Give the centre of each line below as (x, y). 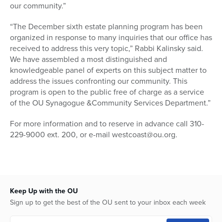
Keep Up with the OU (44, 191)
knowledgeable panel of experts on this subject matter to (108, 70)
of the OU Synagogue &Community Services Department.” (110, 103)
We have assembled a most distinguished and (88, 59)
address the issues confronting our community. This (99, 81)
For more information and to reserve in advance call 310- (107, 124)
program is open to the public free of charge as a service (107, 92)
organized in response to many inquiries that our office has (111, 38)
